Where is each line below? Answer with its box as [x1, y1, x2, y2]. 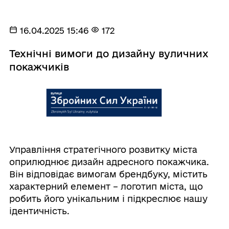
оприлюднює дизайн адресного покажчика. [9, 156, 209, 167]
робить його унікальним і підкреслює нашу [9, 193, 208, 203]
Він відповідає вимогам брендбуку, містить [9, 169, 208, 179]
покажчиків [9, 61, 69, 73]
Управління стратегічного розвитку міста [9, 144, 197, 154]
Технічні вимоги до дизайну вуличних [9, 48, 209, 59]
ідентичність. [9, 205, 70, 216]
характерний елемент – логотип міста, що [9, 181, 203, 191]
